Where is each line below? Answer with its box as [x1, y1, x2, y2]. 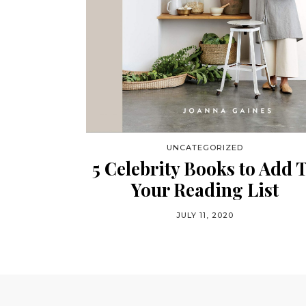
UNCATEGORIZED [167, 143, 243, 152]
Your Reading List [131, 178, 279, 201]
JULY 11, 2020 [176, 210, 234, 220]
